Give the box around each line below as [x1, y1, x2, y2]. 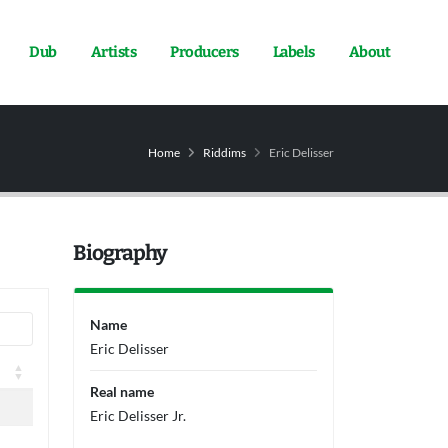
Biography [73, 240, 167, 266]
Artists [90, 43, 136, 62]
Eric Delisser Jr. [90, 407, 186, 424]
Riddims [203, 144, 246, 160]
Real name [90, 383, 154, 400]
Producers [170, 43, 239, 62]
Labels [272, 43, 315, 62]
